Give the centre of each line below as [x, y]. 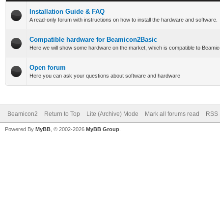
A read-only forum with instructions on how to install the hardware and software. [124, 20]
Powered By [20, 129]
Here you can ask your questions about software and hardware [105, 76]
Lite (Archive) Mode [112, 114]
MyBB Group [103, 129]
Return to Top [62, 114]
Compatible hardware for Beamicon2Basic [93, 40]
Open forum [48, 68]
